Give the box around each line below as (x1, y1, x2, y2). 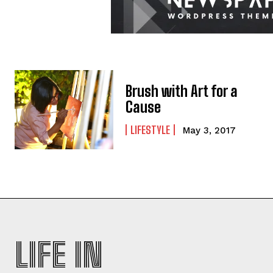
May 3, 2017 (183, 125, 236, 136)
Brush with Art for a (126, 82, 238, 101)
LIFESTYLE (130, 123, 171, 137)
